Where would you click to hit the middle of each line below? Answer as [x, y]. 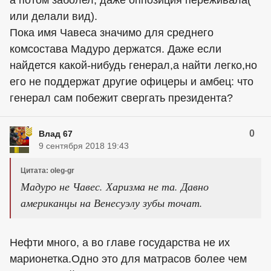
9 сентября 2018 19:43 [84, 146]
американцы [49, 203]
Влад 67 [56, 134]
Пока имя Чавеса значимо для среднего [112, 33]
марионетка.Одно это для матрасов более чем [128, 259]
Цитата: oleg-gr [47, 171]
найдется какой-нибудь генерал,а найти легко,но [133, 65]
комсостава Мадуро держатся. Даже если [116, 49]
